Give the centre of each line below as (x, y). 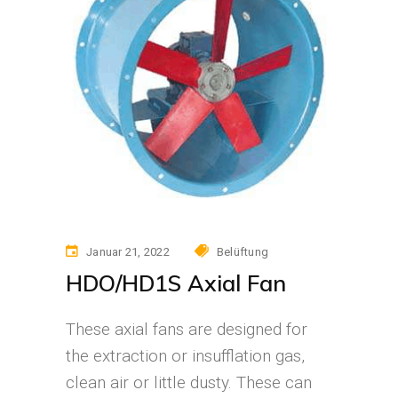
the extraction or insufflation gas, (185, 356)
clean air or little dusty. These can (189, 383)
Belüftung (243, 252)
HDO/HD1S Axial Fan (176, 283)
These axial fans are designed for (187, 330)
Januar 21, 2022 (128, 252)
